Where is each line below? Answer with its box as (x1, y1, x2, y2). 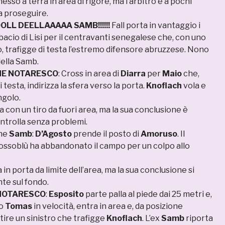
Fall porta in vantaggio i (110, 21, 200, 31)
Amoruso (141, 129, 177, 139)
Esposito (49, 189, 84, 199)
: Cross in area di (58, 69, 121, 79)
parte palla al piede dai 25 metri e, (84, 189, 212, 199)
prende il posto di (72, 129, 141, 139)
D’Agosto (35, 129, 72, 139)
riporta (184, 213, 213, 223)
